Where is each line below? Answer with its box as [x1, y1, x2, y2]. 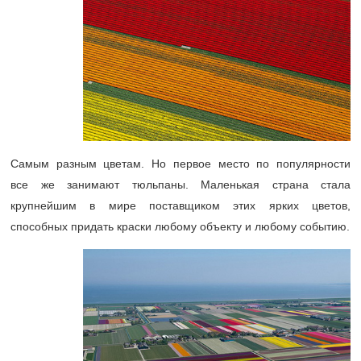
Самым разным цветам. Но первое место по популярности [10, 156, 351, 170]
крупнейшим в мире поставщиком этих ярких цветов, [10, 198, 351, 212]
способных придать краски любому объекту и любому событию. [10, 219, 350, 233]
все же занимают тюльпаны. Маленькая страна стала [10, 177, 351, 191]
